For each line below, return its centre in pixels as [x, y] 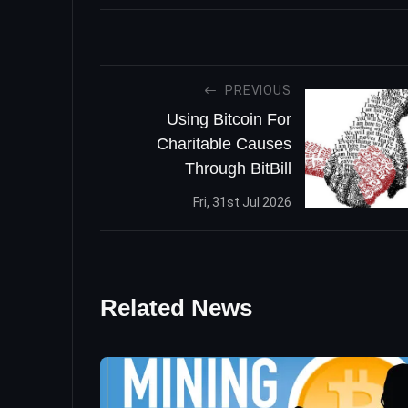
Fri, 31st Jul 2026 [242, 203]
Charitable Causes [224, 143]
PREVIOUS [258, 90]
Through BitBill [238, 168]
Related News [176, 308]
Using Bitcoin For [229, 119]
